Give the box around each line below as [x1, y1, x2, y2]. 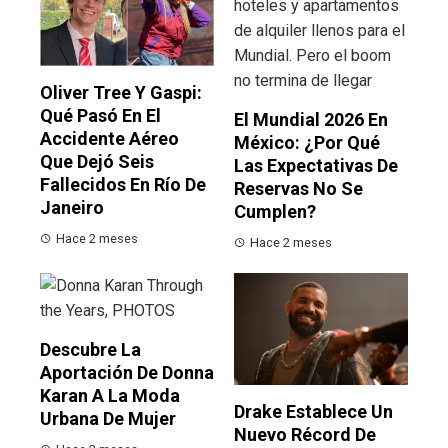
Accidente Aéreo [40, 127, 179, 149]
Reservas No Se [234, 177, 363, 199]
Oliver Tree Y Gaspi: [40, 81, 202, 103]
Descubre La [40, 338, 141, 360]
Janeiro [40, 196, 104, 218]
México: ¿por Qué [234, 131, 380, 153]
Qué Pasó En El [40, 104, 161, 126]
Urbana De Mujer [40, 407, 176, 429]
